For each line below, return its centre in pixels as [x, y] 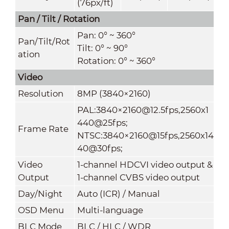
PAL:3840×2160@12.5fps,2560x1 [143, 110]
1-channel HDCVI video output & [145, 164]
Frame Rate [43, 129]
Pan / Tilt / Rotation [59, 19]
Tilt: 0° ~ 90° [102, 48]
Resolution [40, 93]
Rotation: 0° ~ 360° [116, 61]
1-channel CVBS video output [138, 177]
